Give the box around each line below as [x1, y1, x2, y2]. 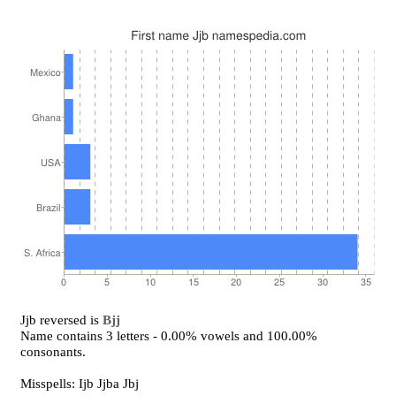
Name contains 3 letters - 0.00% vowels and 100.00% [20, 329, 318, 343]
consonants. [20, 345, 87, 359]
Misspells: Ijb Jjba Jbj [20, 377, 140, 391]
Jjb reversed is [20, 313, 103, 327]
